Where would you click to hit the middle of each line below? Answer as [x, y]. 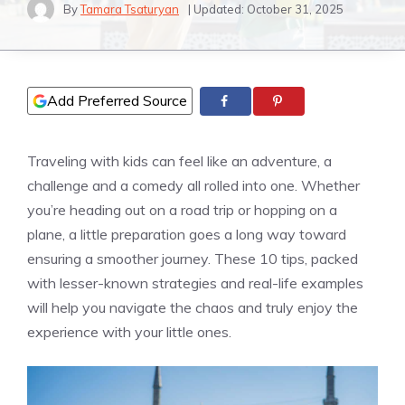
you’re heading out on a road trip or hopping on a [182, 210]
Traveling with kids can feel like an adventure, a [179, 161]
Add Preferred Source [117, 100]
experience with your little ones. [129, 332]
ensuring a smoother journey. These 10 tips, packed [193, 259]
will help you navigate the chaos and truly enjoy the [193, 308]
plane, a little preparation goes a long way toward [187, 235]
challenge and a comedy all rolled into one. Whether [193, 186]
